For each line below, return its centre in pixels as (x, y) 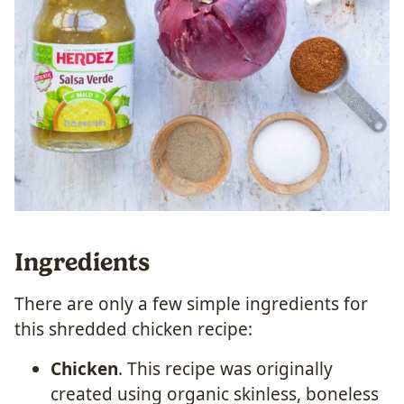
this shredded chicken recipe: (133, 329)
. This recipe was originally (225, 368)
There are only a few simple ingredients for (191, 303)
